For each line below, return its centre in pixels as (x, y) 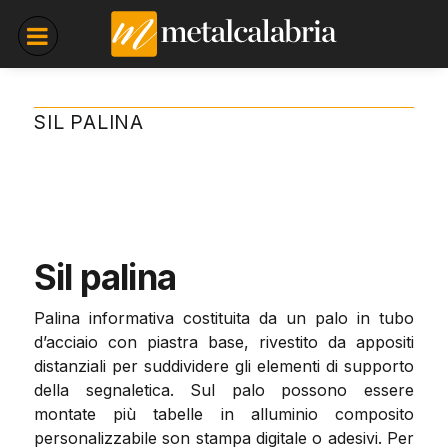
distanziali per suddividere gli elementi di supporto (224, 366)
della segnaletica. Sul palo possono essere (224, 390)
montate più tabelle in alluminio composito (224, 414)
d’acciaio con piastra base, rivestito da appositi (224, 342)
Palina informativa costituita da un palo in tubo (224, 318)
